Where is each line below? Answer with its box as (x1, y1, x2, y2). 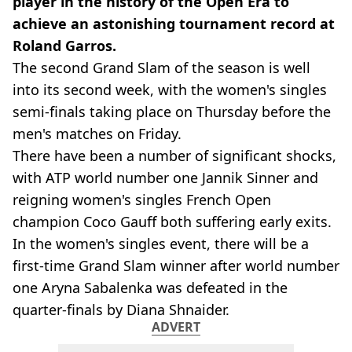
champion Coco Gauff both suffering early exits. (13, 212, 332, 231)
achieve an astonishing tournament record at (13, 14, 335, 33)
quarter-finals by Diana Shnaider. (13, 300, 229, 319)
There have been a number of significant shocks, (13, 146, 336, 165)
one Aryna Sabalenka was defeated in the (13, 278, 288, 297)
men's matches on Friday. (13, 124, 181, 143)
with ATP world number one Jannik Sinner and (13, 168, 318, 187)
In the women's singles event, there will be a (13, 234, 309, 253)
